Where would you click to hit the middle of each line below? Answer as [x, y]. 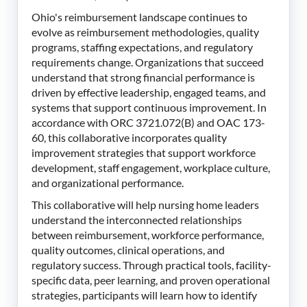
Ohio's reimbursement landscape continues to [139, 16]
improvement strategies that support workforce [144, 152]
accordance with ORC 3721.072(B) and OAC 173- [148, 122]
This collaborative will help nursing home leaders [145, 204]
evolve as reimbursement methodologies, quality [145, 32]
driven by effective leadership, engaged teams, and [149, 92]
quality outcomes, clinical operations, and [128, 249]
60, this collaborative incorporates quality [129, 137]
